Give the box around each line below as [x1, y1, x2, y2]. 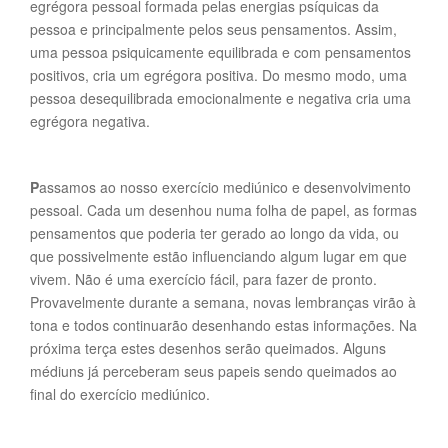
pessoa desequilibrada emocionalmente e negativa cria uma [30, 88, 411, 108]
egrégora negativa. [30, 111, 150, 131]
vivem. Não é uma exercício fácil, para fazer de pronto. [30, 269, 377, 289]
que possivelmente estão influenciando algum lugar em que [30, 246, 407, 266]
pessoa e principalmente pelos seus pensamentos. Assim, [30, 19, 397, 39]
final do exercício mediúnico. [30, 384, 210, 404]
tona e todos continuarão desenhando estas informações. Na [30, 315, 417, 335]
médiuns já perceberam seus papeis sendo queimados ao [30, 361, 397, 381]
